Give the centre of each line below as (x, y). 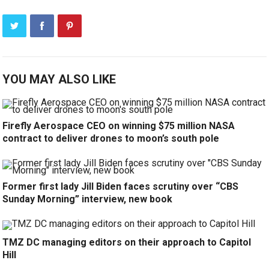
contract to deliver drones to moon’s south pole (111, 139)
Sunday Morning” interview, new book (88, 199)
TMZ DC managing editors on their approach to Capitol (127, 243)
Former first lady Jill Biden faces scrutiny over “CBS (121, 187)
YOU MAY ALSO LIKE (59, 80)
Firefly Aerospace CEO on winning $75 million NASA (119, 126)
